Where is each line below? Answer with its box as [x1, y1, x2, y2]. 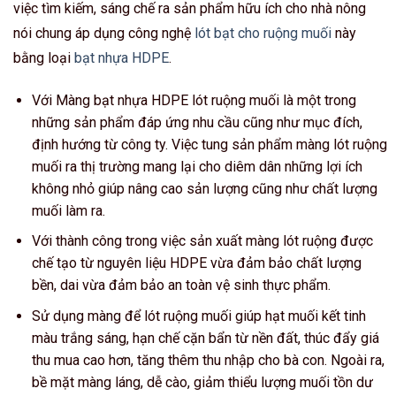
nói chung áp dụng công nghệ [13, 24, 194, 42]
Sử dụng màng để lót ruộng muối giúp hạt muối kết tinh [31, 307, 366, 324]
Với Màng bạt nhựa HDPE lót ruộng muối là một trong [31, 91, 356, 109]
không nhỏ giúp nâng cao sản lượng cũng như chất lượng [31, 179, 377, 197]
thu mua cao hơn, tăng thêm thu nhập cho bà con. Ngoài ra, [31, 351, 385, 369]
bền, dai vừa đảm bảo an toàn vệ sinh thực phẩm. [31, 277, 331, 294]
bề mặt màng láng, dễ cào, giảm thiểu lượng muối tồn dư [31, 373, 373, 391]
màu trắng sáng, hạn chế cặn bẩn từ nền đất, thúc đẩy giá [31, 329, 379, 346]
